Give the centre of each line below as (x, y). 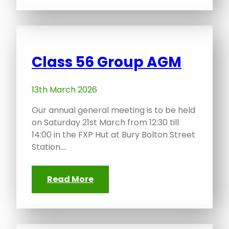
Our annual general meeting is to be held (113, 110)
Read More (70, 179)
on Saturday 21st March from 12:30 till (105, 123)
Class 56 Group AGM (107, 62)
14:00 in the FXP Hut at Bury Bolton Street (113, 135)
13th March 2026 (64, 90)
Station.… (49, 147)
